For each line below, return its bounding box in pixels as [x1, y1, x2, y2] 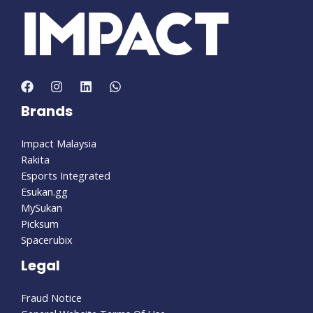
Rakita [21, 152, 50, 167]
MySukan [21, 201, 62, 215]
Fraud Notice [21, 291, 82, 305]
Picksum [21, 217, 59, 231]
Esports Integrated [21, 168, 110, 183]
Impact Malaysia [21, 136, 96, 151]
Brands [21, 101, 73, 122]
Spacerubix [21, 233, 73, 247]
